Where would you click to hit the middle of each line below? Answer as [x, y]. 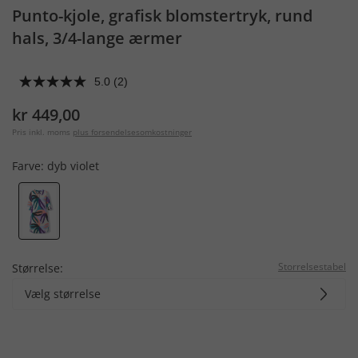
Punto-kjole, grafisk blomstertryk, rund [162, 16]
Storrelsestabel [312, 266]
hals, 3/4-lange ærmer [97, 38]
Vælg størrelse [63, 293]
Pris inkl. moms [41, 132]
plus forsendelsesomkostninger [132, 132]
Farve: [30, 166]
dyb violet [73, 166]
